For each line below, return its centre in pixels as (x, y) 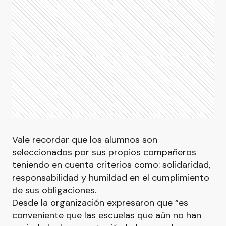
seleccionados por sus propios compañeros (104, 152)
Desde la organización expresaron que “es (100, 203)
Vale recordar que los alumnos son (85, 140)
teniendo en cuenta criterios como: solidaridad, (111, 165)
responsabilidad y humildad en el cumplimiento (111, 178)
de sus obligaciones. (54, 190)
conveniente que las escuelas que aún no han (107, 215)
